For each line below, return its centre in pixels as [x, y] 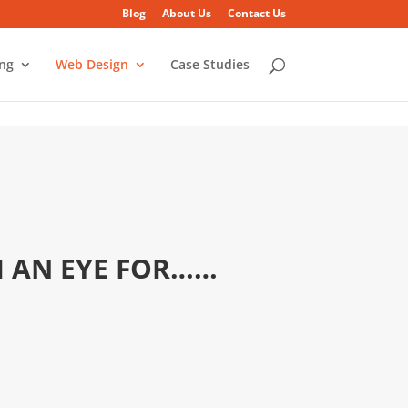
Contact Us [256, 13]
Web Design [92, 64]
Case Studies [209, 64]
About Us [186, 13]
